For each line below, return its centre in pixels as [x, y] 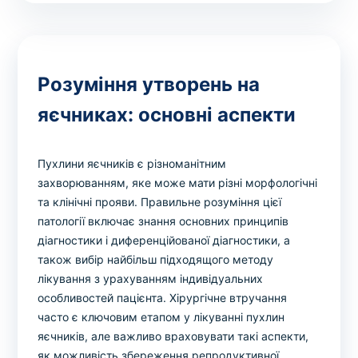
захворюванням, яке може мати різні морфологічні [178, 183]
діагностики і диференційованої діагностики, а [164, 241]
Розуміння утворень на [149, 85]
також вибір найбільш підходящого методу [156, 260]
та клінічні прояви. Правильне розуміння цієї [160, 202]
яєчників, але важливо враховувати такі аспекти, [173, 336]
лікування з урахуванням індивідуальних [151, 279]
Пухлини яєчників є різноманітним [132, 164]
